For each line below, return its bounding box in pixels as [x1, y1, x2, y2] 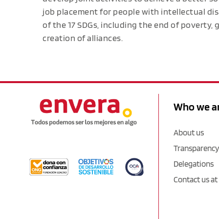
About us [173, 127, 204, 137]
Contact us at [173, 174, 218, 184]
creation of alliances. [43, 32, 123, 43]
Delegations [173, 158, 214, 169]
